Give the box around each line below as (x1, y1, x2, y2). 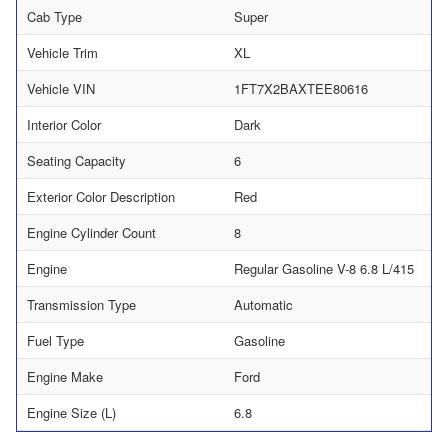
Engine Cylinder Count (27, 222, 156, 242)
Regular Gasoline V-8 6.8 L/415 (234, 258, 414, 278)
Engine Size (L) (27, 402, 116, 422)
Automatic (234, 294, 293, 314)
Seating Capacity (27, 150, 126, 170)
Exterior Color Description (27, 186, 175, 206)
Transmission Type (27, 294, 136, 314)
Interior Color (27, 114, 101, 134)
